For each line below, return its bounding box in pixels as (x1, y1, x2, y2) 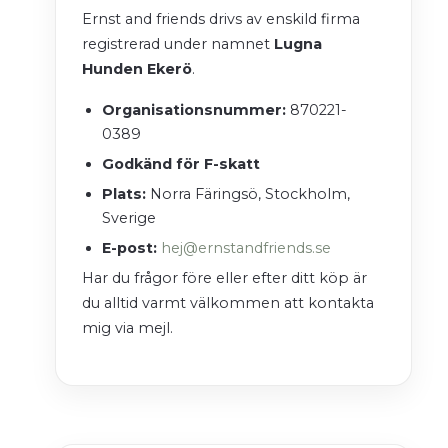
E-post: (102, 239, 157, 258)
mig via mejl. (82, 319, 173, 338)
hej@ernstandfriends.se (161, 239, 331, 258)
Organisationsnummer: (102, 101, 286, 120)
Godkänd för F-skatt (102, 155, 260, 174)
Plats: (102, 185, 146, 204)
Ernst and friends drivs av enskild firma (82, 10, 360, 29)
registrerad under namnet (82, 35, 274, 54)
